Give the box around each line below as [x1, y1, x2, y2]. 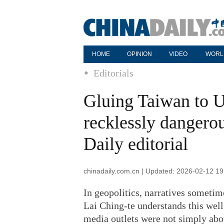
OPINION [127, 50, 152, 57]
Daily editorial [83, 134, 188, 154]
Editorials [93, 67, 133, 78]
